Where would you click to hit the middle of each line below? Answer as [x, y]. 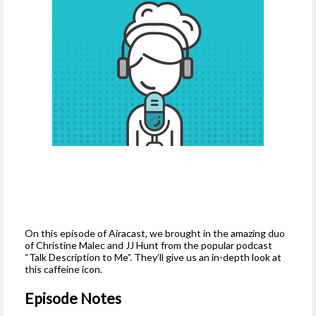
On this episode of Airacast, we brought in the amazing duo [155, 233]
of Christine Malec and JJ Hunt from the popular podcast [148, 245]
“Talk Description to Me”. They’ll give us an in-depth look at [153, 257]
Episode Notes [73, 298]
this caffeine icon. [63, 269]
